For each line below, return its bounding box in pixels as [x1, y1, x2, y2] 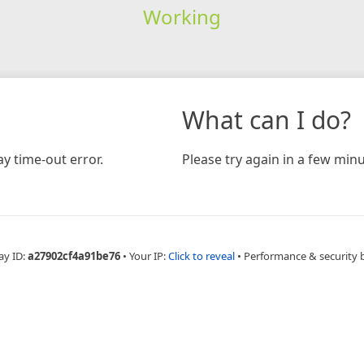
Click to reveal [168, 248, 235, 263]
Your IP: [129, 248, 168, 263]
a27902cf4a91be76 [28, 248, 120, 263]
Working [142, 2, 221, 30]
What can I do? [182, 102, 351, 136]
